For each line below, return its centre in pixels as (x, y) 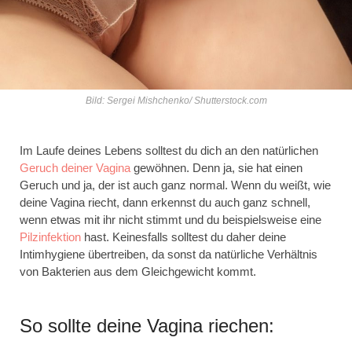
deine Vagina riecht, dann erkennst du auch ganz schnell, (165, 203)
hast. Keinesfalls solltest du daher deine (183, 237)
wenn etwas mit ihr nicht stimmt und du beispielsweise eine (170, 220)
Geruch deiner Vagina (75, 168)
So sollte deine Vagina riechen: (147, 326)
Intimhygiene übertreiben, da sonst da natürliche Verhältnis (169, 255)
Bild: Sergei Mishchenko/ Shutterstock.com (176, 101)
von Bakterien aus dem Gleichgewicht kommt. (138, 272)
